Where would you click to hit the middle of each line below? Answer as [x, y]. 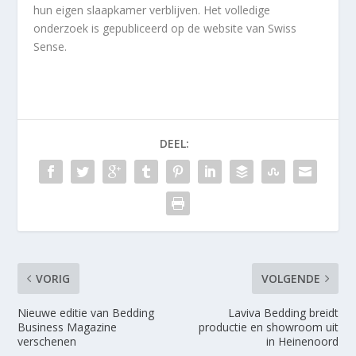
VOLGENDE [290, 278]
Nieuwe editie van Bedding [86, 312]
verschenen [47, 341]
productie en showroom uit [268, 327]
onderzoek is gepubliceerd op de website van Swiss [165, 28]
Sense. [50, 46]
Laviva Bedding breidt [283, 312]
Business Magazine [68, 327]
